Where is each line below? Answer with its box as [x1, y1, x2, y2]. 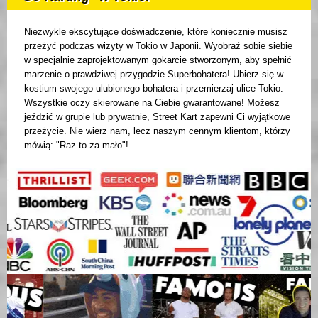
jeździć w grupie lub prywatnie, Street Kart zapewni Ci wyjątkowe [24, 111, 290, 123]
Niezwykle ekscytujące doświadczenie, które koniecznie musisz [24, 26, 287, 38]
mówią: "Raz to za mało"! [24, 140, 128, 151]
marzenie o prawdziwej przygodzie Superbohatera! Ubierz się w [24, 69, 283, 80]
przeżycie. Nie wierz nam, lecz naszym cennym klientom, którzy [24, 126, 290, 137]
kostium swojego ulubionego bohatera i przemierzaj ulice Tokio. [24, 83, 283, 94]
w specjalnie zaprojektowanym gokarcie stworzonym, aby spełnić [24, 55, 292, 66]
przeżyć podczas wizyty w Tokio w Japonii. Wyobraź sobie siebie [24, 40, 292, 52]
